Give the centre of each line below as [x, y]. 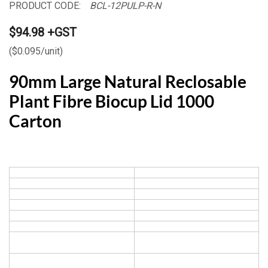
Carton [35, 121]
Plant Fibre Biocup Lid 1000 [112, 101]
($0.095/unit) [36, 51]
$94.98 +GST [43, 32]
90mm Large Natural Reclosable [128, 81]
